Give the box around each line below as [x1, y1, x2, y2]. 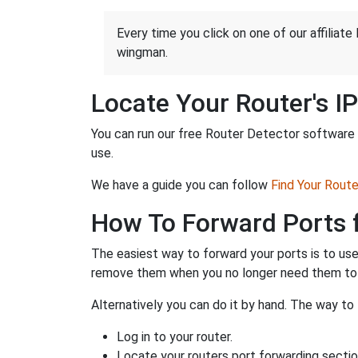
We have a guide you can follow [91, 177, 271, 193]
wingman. [117, 44, 168, 60]
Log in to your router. [117, 328, 233, 344]
